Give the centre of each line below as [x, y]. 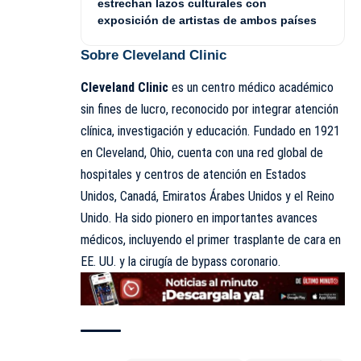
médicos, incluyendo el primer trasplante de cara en [211, 240]
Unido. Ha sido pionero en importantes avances [199, 218]
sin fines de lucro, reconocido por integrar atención [210, 110]
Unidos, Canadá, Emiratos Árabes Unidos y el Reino [207, 197]
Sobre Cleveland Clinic [154, 55]
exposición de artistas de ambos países [207, 20]
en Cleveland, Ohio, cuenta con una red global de [202, 153]
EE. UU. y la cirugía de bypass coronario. [180, 262]
